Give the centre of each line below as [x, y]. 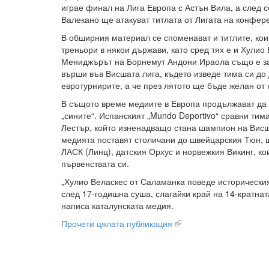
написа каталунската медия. [117, 205]
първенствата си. [95, 163]
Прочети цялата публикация [117, 223]
